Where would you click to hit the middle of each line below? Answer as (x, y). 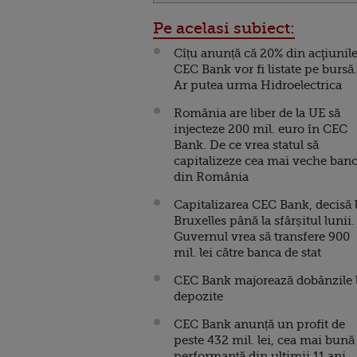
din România (211, 177)
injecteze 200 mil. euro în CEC (261, 129)
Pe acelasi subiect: (224, 28)
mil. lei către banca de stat (247, 253)
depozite (198, 296)
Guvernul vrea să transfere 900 (262, 237)
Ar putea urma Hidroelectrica (258, 85)
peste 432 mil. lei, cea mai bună (264, 340)
